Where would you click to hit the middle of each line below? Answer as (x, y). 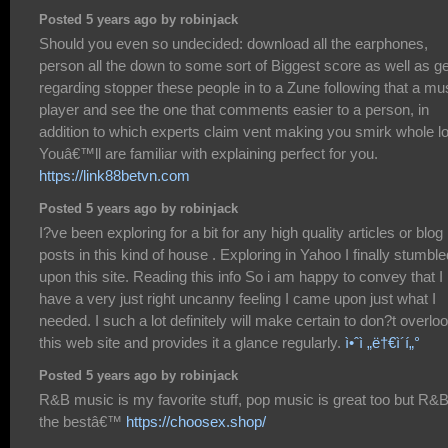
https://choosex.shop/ (196, 421)
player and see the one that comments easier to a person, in (234, 109)
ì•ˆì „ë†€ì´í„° (382, 342)
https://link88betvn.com (114, 175)
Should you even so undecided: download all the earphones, (233, 43)
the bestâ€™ (82, 421)
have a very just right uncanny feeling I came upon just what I (237, 298)
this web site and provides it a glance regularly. (192, 342)
